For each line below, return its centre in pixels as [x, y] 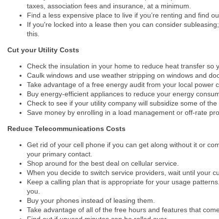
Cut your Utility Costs [43, 50]
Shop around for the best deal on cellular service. [103, 163]
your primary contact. [60, 154]
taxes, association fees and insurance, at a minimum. [109, 6]
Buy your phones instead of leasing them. [91, 200]
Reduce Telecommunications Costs [66, 128]
